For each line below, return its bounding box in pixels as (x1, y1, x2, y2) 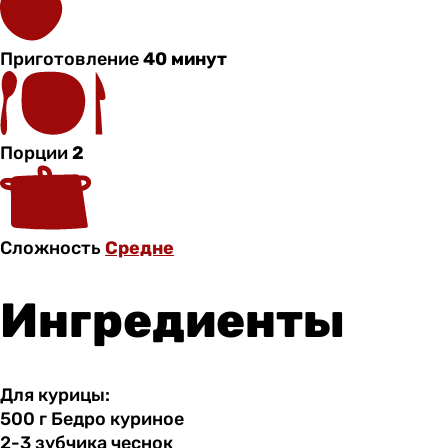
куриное (106, 408, 184, 431)
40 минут (143, 47, 227, 70)
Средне (105, 236, 174, 259)
